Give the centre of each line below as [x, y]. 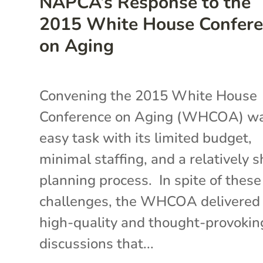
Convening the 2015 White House [149, 95]
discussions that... [97, 243]
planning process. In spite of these [151, 180]
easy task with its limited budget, [146, 138]
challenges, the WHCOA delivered [150, 201]
